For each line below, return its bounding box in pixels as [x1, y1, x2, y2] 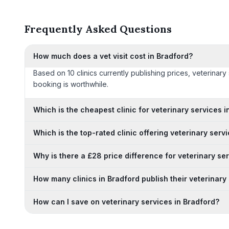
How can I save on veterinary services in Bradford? [33, 197, 219, 206]
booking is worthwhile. [33, 80, 108, 88]
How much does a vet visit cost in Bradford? [33, 52, 193, 60]
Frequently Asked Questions [25, 22, 172, 35]
